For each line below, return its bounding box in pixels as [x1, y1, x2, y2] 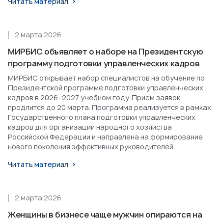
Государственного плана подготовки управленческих [8, 112, 195, 122]
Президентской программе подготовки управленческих [8, 83, 203, 93]
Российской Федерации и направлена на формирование [8, 132, 203, 142]
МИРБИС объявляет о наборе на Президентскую [8, 46, 203, 57]
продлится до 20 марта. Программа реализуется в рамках [8, 103, 211, 112]
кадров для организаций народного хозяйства [8, 122, 172, 132]
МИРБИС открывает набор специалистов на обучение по [8, 73, 205, 83]
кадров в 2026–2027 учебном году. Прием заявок [8, 93, 180, 103]
